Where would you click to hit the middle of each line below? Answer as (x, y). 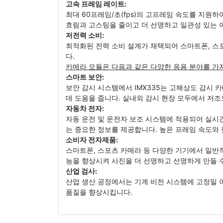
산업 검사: (81, 171)
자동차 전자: (85, 108)
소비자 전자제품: (92, 139)
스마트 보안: (85, 77)
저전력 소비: (85, 35)
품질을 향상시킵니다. (99, 192)
